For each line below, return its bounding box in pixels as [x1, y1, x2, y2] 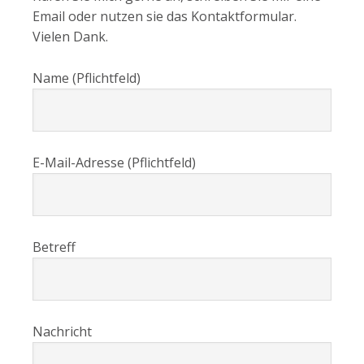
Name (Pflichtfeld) [32, 68, 141, 87]
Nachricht [32, 322, 92, 340]
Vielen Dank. [32, 27, 108, 45]
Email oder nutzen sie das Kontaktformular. [32, 6, 297, 25]
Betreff [32, 237, 76, 256]
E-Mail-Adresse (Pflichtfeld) [32, 153, 196, 171]
